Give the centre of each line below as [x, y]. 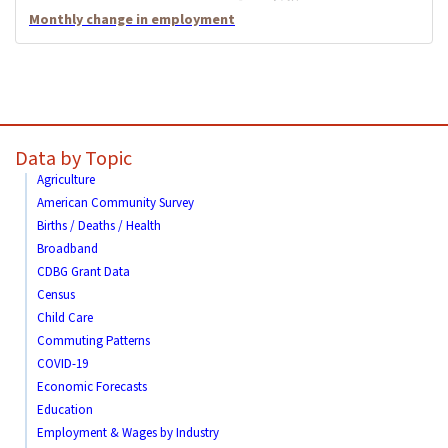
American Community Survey [115, 202]
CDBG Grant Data [83, 271]
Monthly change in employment [132, 19]
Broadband [67, 248]
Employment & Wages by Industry [128, 432]
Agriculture [66, 179]
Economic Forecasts [92, 386]
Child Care [65, 317]
